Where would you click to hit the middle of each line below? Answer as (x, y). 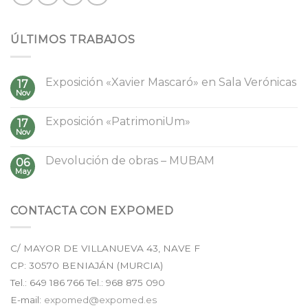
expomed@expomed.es (100, 300)
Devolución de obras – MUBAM (130, 160)
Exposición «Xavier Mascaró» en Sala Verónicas (171, 82)
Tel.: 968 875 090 (124, 283)
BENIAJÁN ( (91, 266)
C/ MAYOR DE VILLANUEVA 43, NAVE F (105, 249)
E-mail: (27, 300)
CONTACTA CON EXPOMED (92, 210)
